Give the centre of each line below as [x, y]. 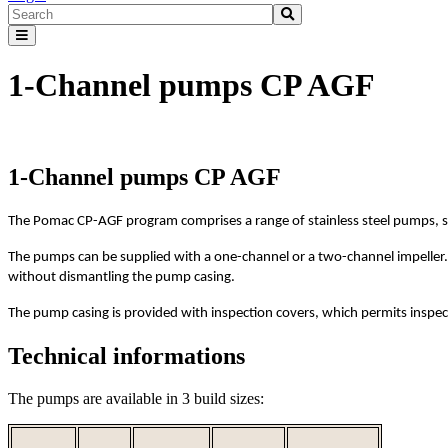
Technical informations [126, 355]
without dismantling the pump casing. [121, 277]
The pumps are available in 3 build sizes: [136, 398]
